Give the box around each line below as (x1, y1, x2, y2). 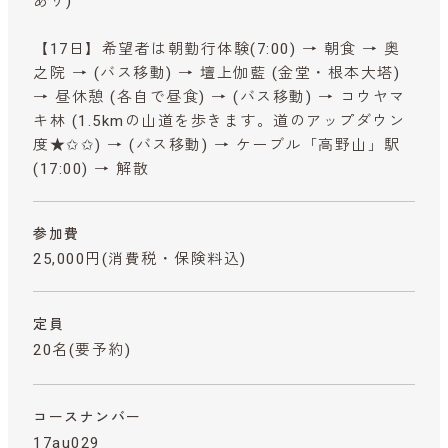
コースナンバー (33, 408, 142, 425)
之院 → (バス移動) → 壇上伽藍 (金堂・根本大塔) (33, 63, 400, 82)
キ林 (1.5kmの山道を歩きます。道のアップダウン (33, 111, 405, 130)
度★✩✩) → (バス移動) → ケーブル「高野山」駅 (33, 135, 401, 154)
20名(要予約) (33, 340, 131, 359)
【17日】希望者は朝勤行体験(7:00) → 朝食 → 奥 (33, 39, 401, 58)
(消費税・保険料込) (101, 249, 247, 268)
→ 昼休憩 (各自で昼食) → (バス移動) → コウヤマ (33, 87, 406, 106)
